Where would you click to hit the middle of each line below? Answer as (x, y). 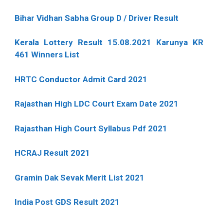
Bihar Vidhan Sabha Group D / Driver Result (97, 18)
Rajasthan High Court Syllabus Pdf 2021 (91, 128)
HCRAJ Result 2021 (52, 153)
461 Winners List (47, 55)
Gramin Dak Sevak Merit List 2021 (80, 177)
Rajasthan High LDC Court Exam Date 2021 (97, 104)
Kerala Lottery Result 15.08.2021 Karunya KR (109, 43)
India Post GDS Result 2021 (67, 202)
